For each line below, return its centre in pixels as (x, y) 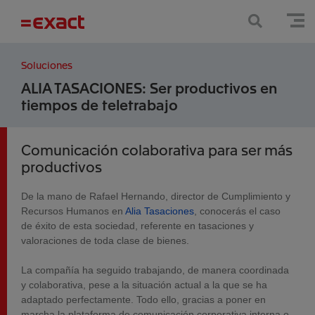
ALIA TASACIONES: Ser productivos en (149, 88)
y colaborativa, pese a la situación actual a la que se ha (144, 285)
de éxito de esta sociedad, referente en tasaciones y (137, 226)
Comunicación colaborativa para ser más (157, 149)
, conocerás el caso (237, 211)
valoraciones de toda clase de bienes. (105, 240)
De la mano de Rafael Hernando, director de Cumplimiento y (156, 196)
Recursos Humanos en (73, 211)
